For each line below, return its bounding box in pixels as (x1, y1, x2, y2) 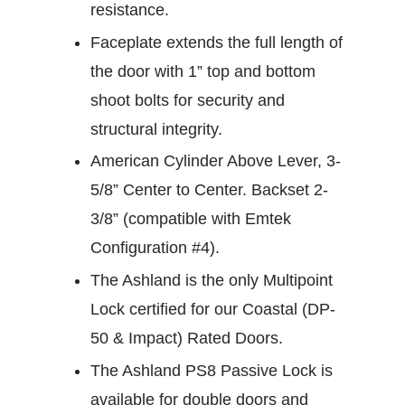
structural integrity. (90, 119, 222, 138)
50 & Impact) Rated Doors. (90, 328, 283, 347)
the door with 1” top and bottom (90, 61, 316, 80)
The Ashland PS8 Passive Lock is (90, 361, 333, 380)
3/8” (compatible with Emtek (90, 210, 291, 229)
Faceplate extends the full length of (90, 33, 343, 52)
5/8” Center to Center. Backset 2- (90, 181, 328, 200)
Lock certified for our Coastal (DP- (90, 299, 335, 318)
